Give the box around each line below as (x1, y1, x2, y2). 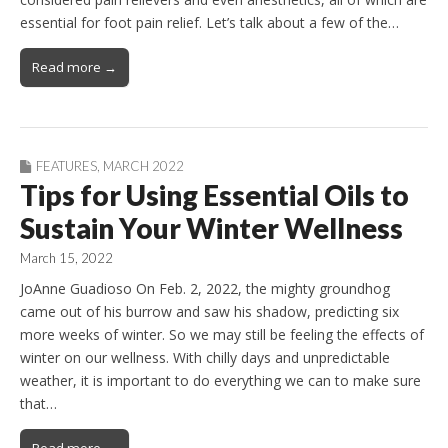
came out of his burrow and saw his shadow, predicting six (20, 301, 399, 321)
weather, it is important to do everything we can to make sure (20, 370, 421, 390)
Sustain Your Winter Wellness (20, 211, 403, 246)
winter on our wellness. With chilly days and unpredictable (20, 347, 390, 367)
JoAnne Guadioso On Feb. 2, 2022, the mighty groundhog (20, 278, 390, 298)
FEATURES (36, 158, 97, 175)
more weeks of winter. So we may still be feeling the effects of (20, 324, 424, 344)
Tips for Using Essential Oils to (20, 178, 409, 213)
